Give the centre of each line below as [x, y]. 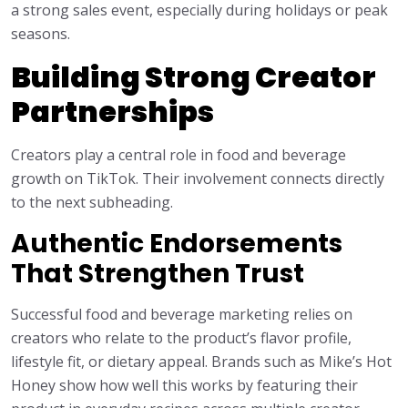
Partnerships [112, 112]
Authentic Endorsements [177, 244]
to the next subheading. [92, 203]
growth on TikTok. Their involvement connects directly [198, 179]
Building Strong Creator [194, 77]
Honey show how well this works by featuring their [184, 386]
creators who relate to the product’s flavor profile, [181, 338]
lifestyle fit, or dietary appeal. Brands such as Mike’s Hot [201, 362]
